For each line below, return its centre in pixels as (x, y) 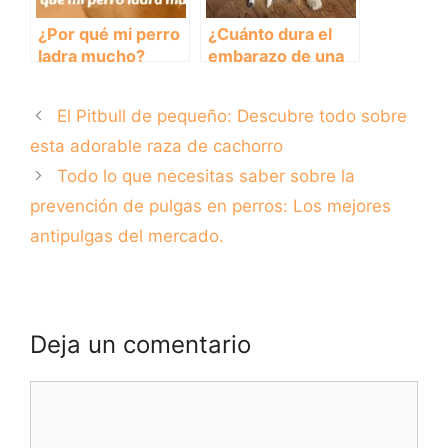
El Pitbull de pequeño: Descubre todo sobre (232, 116)
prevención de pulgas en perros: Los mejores (210, 206)
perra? (234, 78)
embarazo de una (276, 56)
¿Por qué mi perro (109, 34)
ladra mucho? (91, 56)
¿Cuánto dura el (270, 34)
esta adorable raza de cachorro (156, 146)
